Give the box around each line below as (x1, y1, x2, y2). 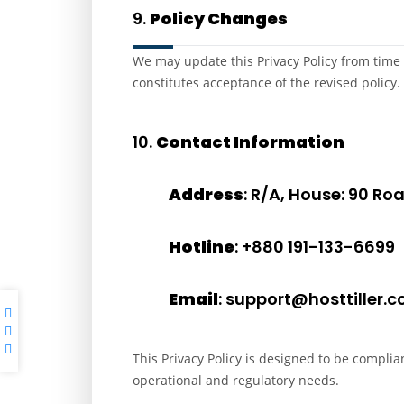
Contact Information (156, 131, 344, 153)
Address (169, 183, 243, 206)
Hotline (169, 235, 234, 258)
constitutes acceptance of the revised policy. (133, 74, 400, 91)
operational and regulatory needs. (133, 372, 339, 389)
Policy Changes (150, 7, 288, 30)
